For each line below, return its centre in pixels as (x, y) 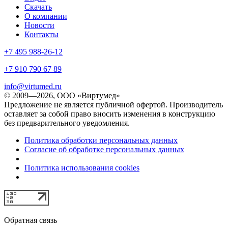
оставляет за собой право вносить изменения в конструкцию (110, 113)
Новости (39, 25)
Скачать (38, 7)
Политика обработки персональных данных (101, 140)
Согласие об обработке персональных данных (104, 149)
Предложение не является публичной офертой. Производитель (113, 104)
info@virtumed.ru (33, 86)
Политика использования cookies (82, 167)
